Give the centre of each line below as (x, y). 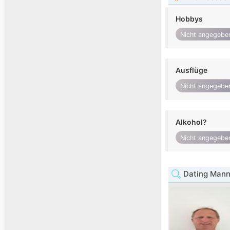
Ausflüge (191, 70)
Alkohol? (191, 122)
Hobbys (189, 19)
